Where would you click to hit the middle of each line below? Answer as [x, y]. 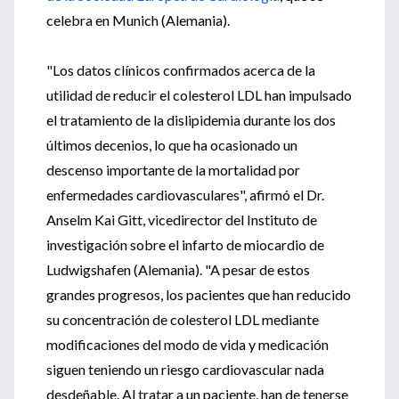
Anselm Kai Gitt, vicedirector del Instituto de [182, 220]
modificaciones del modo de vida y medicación [187, 344]
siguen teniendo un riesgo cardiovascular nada [185, 369]
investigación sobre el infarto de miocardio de [185, 244]
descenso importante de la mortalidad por [173, 170]
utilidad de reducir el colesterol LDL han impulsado [199, 95]
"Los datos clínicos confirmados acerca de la [181, 70]
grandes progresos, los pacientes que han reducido [199, 294]
